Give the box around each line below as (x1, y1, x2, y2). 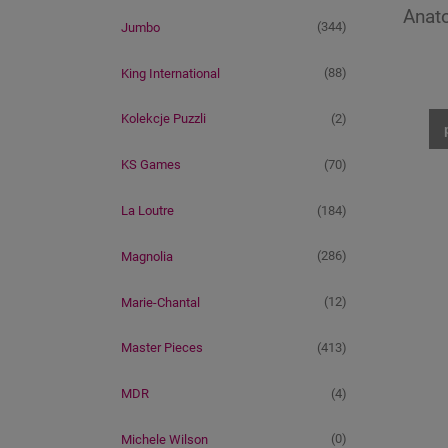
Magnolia (121, 248, 173, 264)
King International (121, 65, 220, 81)
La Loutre (121, 202, 174, 218)
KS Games (121, 157, 181, 173)
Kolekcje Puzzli (121, 111, 206, 127)
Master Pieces (121, 340, 203, 356)
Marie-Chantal (121, 294, 200, 310)
